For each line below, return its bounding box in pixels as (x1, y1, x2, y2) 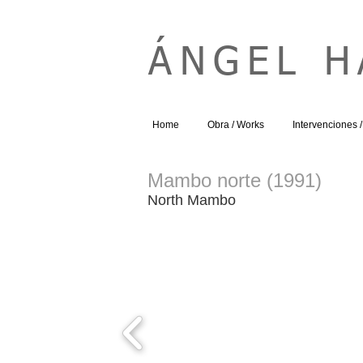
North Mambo (147, 192, 236, 208)
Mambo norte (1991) (147, 169, 322, 191)
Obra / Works (207, 119, 264, 130)
